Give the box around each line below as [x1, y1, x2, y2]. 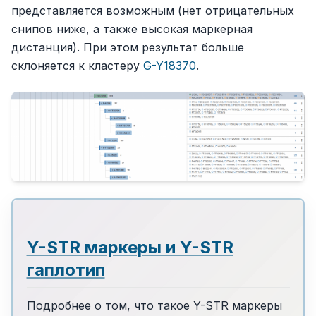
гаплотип [26, 259, 105, 280]
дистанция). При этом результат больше [11, 40, 244, 54]
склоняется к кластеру [11, 59, 143, 73]
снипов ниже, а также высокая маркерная [11, 22, 253, 36]
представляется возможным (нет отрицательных [11, 4, 294, 18]
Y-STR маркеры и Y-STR [26, 236, 233, 257]
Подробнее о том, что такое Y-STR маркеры [26, 298, 282, 312]
